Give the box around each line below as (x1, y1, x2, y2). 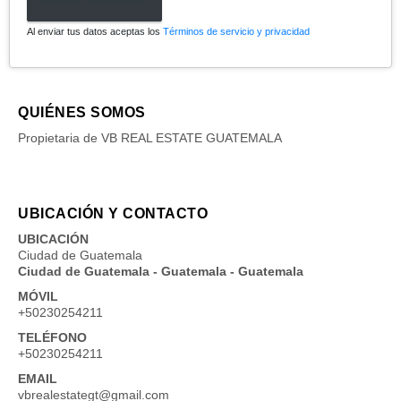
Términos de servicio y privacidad (163, 25, 310, 37)
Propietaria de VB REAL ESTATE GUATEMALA (18, 130, 282, 145)
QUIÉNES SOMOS (18, 104, 146, 120)
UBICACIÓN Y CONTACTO (18, 205, 208, 221)
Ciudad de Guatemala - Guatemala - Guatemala (18, 263, 303, 278)
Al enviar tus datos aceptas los (27, 25, 163, 37)
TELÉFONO (18, 329, 87, 345)
